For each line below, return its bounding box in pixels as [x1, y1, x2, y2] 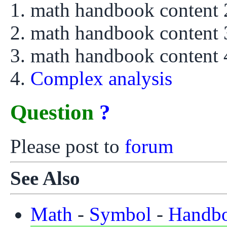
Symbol [89, 203, 152, 225]
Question [10, 100, 99, 124]
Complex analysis [30, 67, 172, 89]
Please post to [10, 135, 125, 157]
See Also [10, 167, 80, 189]
